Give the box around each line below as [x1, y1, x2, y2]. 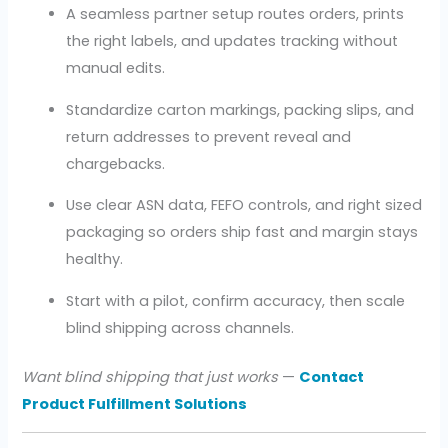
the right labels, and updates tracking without [66, 30, 399, 51]
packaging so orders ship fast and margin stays [66, 222, 419, 243]
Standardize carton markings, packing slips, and [66, 99, 415, 120]
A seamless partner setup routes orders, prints [66, 3, 405, 24]
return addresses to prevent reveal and [66, 126, 352, 147]
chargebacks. [66, 153, 166, 174]
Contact [299, 366, 365, 387]
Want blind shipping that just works [22, 366, 279, 387]
